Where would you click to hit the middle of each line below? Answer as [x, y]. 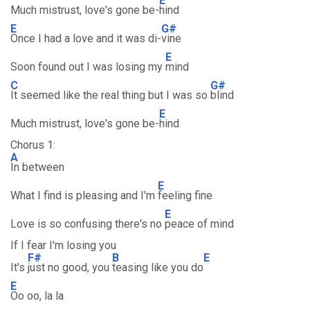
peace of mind [199, 224]
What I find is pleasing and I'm [84, 195]
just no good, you [70, 267]
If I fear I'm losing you [63, 245]
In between [37, 167]
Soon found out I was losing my [88, 67]
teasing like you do [158, 267]
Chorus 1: [33, 145]
